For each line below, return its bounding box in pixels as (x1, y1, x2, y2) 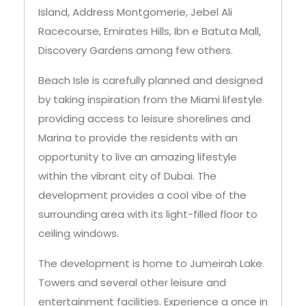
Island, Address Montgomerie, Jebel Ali (38, 5, 232, 20)
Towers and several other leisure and (38, 275, 226, 290)
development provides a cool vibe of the (38, 188, 247, 203)
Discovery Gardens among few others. (38, 43, 233, 58)
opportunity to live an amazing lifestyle (38, 150, 237, 165)
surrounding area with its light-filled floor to (38, 207, 258, 222)
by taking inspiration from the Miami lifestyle (38, 92, 262, 107)
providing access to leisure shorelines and (38, 111, 251, 126)
